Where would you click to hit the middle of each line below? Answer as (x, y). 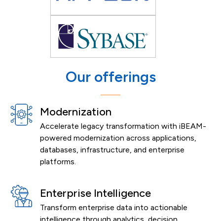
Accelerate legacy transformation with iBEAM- (123, 126)
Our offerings (110, 76)
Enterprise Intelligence (95, 193)
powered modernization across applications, (118, 138)
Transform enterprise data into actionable (114, 208)
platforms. (58, 162)
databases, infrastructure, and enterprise (112, 150)
